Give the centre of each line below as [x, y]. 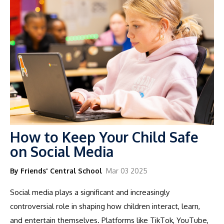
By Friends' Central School [56, 170]
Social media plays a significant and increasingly [90, 192]
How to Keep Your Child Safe [104, 137]
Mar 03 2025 [127, 170]
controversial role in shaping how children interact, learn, [105, 206]
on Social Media [62, 151]
